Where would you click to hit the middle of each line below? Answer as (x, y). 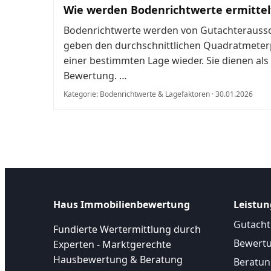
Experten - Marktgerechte (112, 245)
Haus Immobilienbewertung (122, 205)
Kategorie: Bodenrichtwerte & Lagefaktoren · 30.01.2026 (158, 94)
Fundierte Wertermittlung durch (127, 230)
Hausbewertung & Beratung (118, 260)
